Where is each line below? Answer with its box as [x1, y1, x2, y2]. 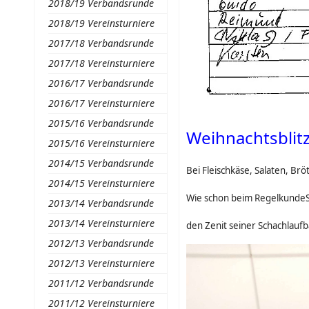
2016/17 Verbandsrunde [48, 77, 154, 90]
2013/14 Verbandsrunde [48, 197, 154, 210]
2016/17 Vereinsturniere [48, 97, 154, 110]
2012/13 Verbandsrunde [48, 237, 154, 250]
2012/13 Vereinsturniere [48, 257, 154, 270]
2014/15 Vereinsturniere [48, 177, 154, 190]
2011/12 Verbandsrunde [48, 277, 154, 290]
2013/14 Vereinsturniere [48, 217, 154, 230]
